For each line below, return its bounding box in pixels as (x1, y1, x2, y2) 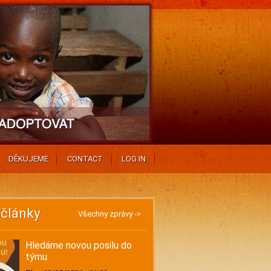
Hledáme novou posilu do (25, 240, 132, 251)
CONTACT (67, 154, 103, 163)
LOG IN (121, 154, 146, 163)
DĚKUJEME (8, 154, 48, 163)
